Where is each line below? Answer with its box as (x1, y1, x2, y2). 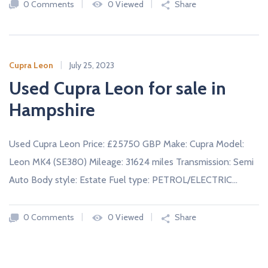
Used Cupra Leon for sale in (9, 77, 226, 100)
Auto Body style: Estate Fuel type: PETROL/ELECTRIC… (9, 174, 237, 186)
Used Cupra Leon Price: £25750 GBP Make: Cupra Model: (9, 138, 244, 150)
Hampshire (9, 99, 95, 121)
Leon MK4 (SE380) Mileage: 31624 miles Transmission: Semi (9, 156, 254, 168)
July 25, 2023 (69, 60, 114, 71)
